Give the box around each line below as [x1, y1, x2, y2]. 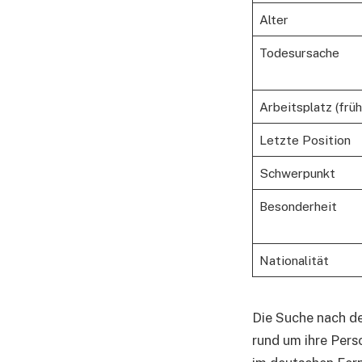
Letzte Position [259, 132, 351, 147]
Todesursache [259, 44, 339, 60]
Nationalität [259, 252, 329, 267]
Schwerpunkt [259, 165, 335, 180]
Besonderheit [259, 198, 337, 213]
